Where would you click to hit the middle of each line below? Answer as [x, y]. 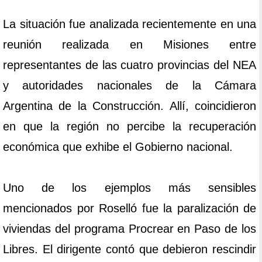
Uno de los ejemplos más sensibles [130, 188]
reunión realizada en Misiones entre [130, 45]
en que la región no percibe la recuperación [130, 127]
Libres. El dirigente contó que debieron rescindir [130, 249]
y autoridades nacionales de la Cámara [130, 86]
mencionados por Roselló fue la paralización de [130, 208]
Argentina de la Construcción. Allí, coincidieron [130, 106]
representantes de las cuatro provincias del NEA [130, 65]
